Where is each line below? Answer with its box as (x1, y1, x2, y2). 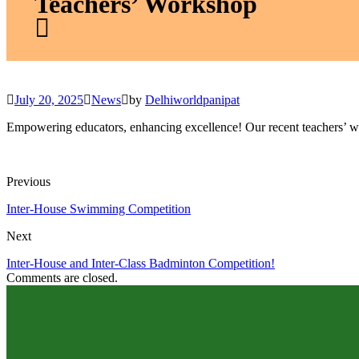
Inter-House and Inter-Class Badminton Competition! (6, 256, 275, 270)
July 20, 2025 (14, 92, 83, 107)
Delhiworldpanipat (145, 92, 240, 107)
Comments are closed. (6, 270, 118, 284)
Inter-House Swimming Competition (6, 201, 191, 216)
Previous (6, 174, 50, 188)
